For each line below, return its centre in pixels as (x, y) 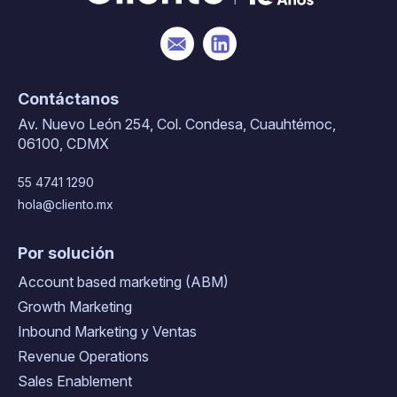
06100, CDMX (63, 143)
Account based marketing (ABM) (123, 281)
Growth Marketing (75, 306)
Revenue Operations (83, 356)
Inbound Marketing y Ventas (107, 331)
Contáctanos (68, 98)
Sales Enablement (75, 381)
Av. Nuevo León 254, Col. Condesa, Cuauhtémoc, (177, 124)
